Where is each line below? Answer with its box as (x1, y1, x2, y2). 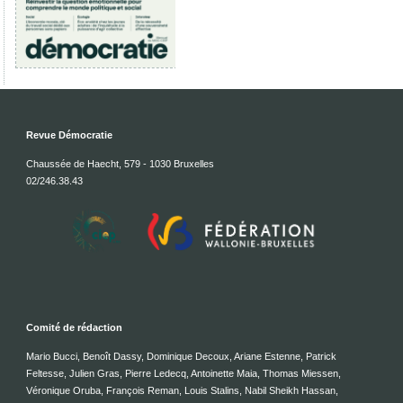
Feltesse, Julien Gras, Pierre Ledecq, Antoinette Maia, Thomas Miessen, (25, 367, 341, 379)
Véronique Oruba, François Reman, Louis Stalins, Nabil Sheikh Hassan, (25, 384, 338, 396)
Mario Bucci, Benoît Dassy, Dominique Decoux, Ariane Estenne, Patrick (25, 350, 336, 362)
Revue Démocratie (25, 129, 112, 140)
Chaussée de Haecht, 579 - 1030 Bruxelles (25, 157, 214, 169)
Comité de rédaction (25, 321, 122, 333)
